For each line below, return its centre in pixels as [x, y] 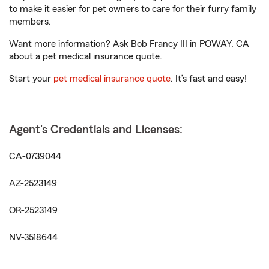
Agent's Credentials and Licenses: [96, 130]
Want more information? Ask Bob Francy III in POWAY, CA [129, 44]
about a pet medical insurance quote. [86, 56]
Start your [31, 79]
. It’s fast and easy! [209, 79]
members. [30, 22]
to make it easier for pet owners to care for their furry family [133, 9]
